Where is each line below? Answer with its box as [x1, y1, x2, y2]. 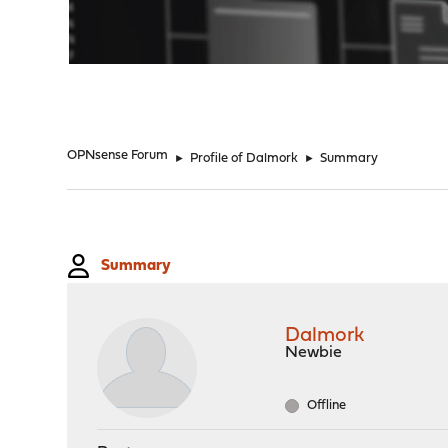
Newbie [285, 345, 343, 361]
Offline [304, 399, 347, 412]
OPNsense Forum [67, 149, 169, 162]
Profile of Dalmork [190, 152, 299, 165]
